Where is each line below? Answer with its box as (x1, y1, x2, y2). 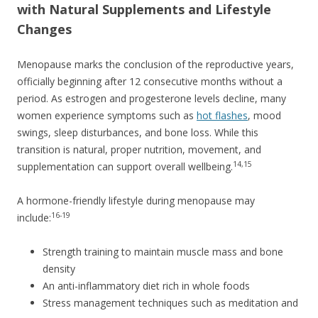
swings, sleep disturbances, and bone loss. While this (17, 125, 258, 139)
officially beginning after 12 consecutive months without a (17, 74, 283, 88)
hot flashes (197, 108, 248, 122)
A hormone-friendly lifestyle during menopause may (17, 193, 255, 207)
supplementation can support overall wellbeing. (17, 159, 233, 173)
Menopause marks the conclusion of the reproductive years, (17, 57, 294, 71)
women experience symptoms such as (17, 108, 197, 122)
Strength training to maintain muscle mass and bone (43, 244, 283, 258)
